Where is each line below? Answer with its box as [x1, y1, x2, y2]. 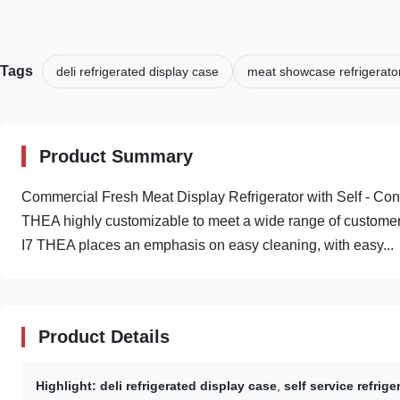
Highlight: [36, 379, 96, 393]
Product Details [38, 327, 170, 346]
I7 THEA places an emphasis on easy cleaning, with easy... [21, 237, 394, 253]
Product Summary [39, 146, 193, 166]
